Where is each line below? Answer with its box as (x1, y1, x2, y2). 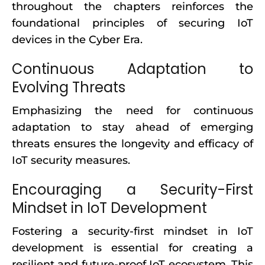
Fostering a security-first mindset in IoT (12, 225, 253, 238)
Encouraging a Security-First (12, 180, 253, 199)
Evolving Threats (12, 77, 125, 97)
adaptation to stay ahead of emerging (12, 121, 253, 134)
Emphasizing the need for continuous (12, 104, 253, 117)
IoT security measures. (12, 154, 130, 167)
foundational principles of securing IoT (12, 17, 253, 30)
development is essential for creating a (12, 241, 253, 254)
